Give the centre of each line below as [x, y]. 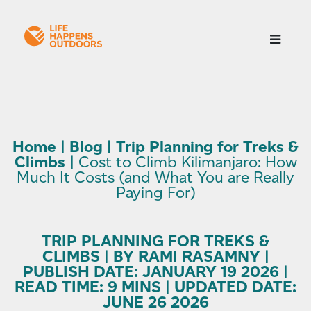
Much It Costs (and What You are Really [155, 177]
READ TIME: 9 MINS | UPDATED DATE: [155, 287]
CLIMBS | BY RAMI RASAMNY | [155, 257]
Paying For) [155, 193]
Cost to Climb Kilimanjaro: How [187, 162]
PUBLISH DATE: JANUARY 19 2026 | [155, 272]
